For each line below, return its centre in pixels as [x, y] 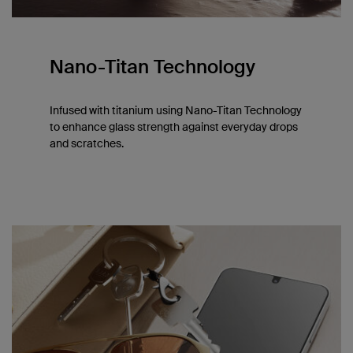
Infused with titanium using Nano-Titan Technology [176, 110]
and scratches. [87, 143]
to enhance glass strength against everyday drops [174, 126]
